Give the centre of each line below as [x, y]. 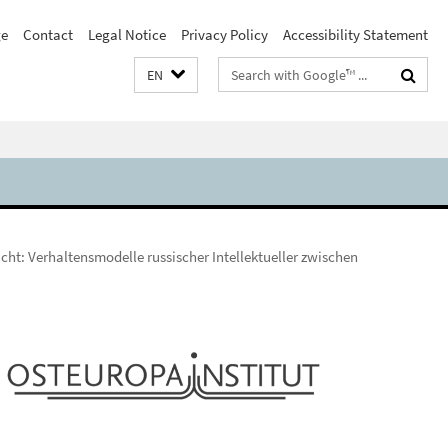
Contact [48, 34]
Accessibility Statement [355, 34]
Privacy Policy [224, 34]
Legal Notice [127, 34]
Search [240, 70]
